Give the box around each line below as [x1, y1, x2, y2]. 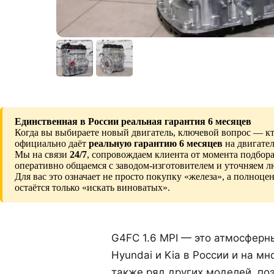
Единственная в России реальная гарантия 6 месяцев [15, 116, 251, 127]
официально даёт [15, 138, 89, 149]
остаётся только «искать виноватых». [15, 182, 170, 193]
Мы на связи [15, 149, 70, 160]
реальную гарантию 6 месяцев [89, 138, 223, 149]
